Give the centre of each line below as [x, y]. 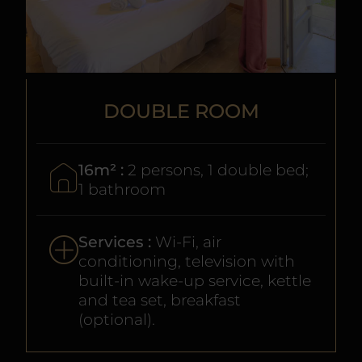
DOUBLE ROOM [181, 112]
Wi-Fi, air [188, 242]
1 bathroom [122, 189]
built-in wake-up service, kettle [195, 281]
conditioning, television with [187, 261]
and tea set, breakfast [160, 300]
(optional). [117, 320]
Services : [117, 242]
